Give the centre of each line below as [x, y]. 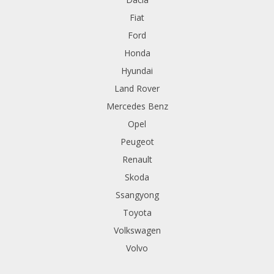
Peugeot [137, 142]
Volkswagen [137, 230]
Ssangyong [137, 195]
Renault [137, 159]
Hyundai [137, 71]
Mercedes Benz [137, 106]
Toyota [137, 213]
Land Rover [137, 88]
